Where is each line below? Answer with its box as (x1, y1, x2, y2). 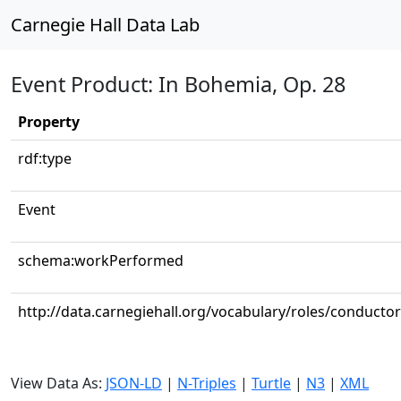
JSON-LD (106, 373, 162, 393)
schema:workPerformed (18, 251, 183, 270)
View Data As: (11, 373, 106, 393)
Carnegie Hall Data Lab (11, 13, 200, 37)
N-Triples (177, 373, 236, 393)
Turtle (252, 373, 291, 393)
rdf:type (18, 149, 72, 168)
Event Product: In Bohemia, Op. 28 (11, 70, 346, 98)
